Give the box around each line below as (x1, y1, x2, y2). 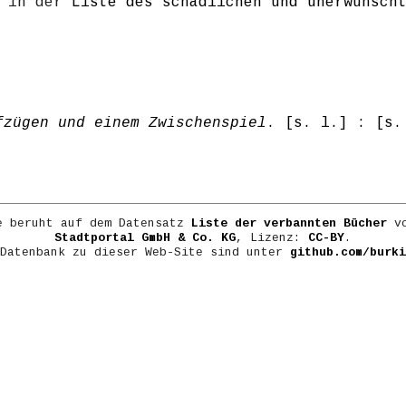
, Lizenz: (236, 231, 308, 246)
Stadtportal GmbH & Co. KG (54, 231, 236, 246)
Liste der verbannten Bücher (190, 217, 387, 231)
